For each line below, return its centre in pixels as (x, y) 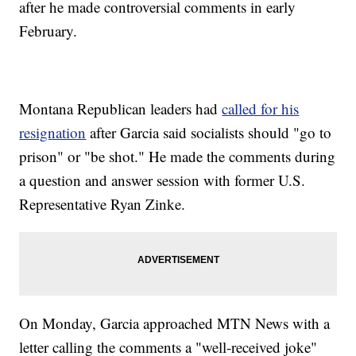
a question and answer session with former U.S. (163, 180)
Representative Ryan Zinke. (103, 204)
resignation (53, 133)
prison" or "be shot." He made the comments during (178, 157)
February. (48, 31)
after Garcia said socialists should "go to (209, 133)
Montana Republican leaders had (121, 109)
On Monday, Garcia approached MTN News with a (175, 323)
